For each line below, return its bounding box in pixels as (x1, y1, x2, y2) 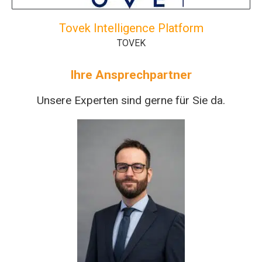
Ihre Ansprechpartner (70, 67, 192, 82)
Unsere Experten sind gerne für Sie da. (37, 93, 225, 107)
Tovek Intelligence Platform (58, 20, 204, 35)
